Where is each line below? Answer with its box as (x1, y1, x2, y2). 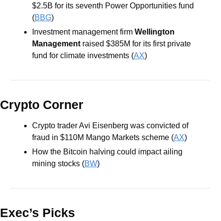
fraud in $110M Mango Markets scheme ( (32, 133, 174, 142)
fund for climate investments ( (32, 51, 134, 60)
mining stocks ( (32, 159, 84, 168)
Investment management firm (32, 27, 135, 36)
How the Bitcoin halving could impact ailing (32, 147, 183, 156)
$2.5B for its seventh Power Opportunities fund (32, 1, 194, 10)
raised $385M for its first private (82, 39, 191, 48)
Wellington (135, 27, 175, 36)
